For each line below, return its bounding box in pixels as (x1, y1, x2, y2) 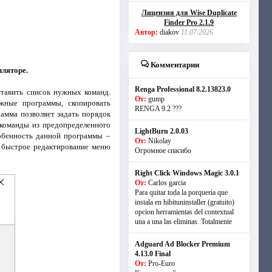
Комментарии (148, 60, 199, 69)
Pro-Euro (148, 259, 175, 268)
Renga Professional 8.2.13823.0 (134, 85, 231, 93)
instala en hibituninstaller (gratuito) (134, 198, 234, 206)
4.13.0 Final (134, 250, 171, 258)
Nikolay (148, 137, 171, 145)
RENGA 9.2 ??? (134, 104, 182, 113)
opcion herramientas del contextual (134, 208, 234, 216)
